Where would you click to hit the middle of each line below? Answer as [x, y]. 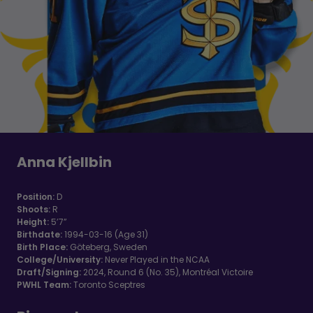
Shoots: [34, 209]
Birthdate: [39, 234]
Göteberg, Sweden [108, 247]
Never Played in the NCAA [156, 259]
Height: [33, 221]
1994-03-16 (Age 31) [105, 234]
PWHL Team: [44, 284]
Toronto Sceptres [109, 284]
